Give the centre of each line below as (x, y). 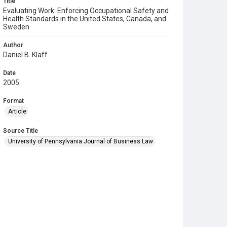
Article (17, 111)
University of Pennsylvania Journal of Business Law (81, 141)
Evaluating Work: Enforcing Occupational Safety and (86, 11)
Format (13, 101)
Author (13, 45)
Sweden (16, 27)
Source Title (21, 131)
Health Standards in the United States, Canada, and (85, 19)
